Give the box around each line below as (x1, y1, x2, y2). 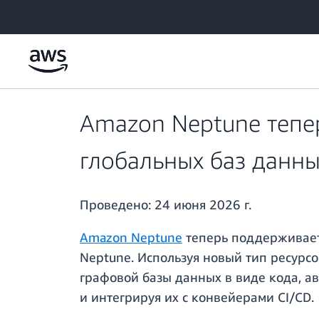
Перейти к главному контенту (6, 8, 143, 20)
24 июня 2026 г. (155, 197, 251, 213)
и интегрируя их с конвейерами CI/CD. (80, 289, 314, 305)
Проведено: (80, 197, 155, 213)
